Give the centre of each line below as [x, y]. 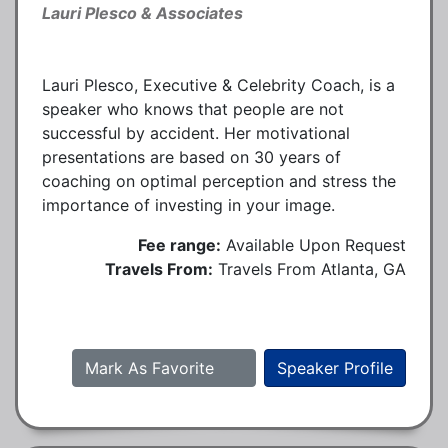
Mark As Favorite [152, 367]
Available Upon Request [316, 244]
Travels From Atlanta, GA [312, 268]
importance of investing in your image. [188, 204]
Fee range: [179, 244]
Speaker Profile [335, 367]
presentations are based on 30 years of [191, 156]
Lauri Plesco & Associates [142, 12]
